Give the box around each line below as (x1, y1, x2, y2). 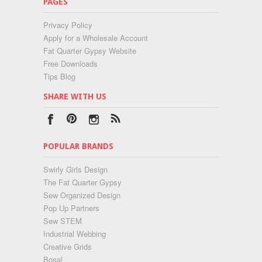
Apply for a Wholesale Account (43, 32, 148, 44)
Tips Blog (43, 71, 75, 82)
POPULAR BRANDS (43, 142, 113, 151)
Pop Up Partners (43, 202, 99, 214)
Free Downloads (43, 58, 98, 70)
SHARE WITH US (43, 92, 106, 102)
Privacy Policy (43, 19, 92, 31)
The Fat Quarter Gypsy (43, 177, 122, 188)
